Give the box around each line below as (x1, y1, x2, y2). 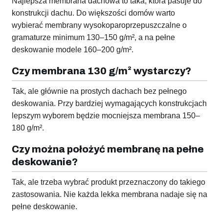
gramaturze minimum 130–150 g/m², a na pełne (12, 33, 175, 42)
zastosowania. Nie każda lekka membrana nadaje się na (12, 190, 207, 199)
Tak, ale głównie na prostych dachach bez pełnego (12, 87, 187, 96)
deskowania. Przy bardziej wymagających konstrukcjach (12, 99, 207, 108)
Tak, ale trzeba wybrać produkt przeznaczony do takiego (12, 178, 205, 187)
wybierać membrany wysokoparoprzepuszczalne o (12, 21, 187, 30)
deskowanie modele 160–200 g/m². (12, 45, 133, 54)
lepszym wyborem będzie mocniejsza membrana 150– (12, 111, 200, 120)
